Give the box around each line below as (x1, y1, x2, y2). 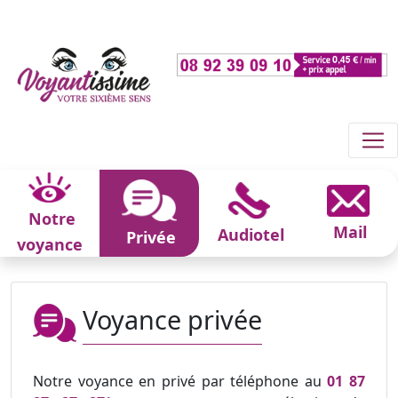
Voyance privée (83, 301, 262, 337)
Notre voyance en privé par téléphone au (33, 370, 328, 391)
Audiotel (217, 224, 284, 246)
